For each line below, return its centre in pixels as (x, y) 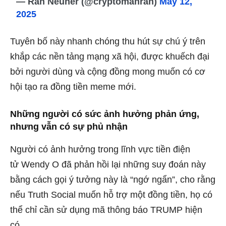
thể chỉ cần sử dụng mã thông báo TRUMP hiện (106, 210)
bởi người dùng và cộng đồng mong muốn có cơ (108, 71)
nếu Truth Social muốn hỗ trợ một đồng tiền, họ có (111, 194)
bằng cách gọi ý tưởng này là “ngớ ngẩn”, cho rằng (113, 179)
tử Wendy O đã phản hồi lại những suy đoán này (108, 164)
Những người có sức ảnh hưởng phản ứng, (105, 114)
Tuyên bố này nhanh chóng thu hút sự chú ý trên (108, 41)
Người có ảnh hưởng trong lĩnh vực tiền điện (100, 149)
